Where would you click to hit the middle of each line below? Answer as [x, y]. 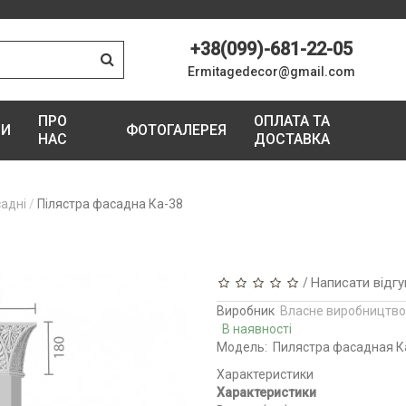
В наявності [257, 329]
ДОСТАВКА [292, 139]
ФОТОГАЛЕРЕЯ [177, 130]
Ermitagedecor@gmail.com [272, 71]
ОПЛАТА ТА [292, 121]
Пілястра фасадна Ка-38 [110, 204]
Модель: [242, 347]
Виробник [248, 311]
